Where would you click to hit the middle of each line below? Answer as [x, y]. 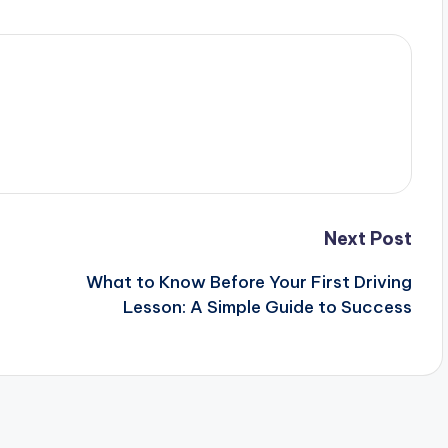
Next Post [367, 238]
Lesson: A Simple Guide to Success [267, 307]
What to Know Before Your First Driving [248, 282]
